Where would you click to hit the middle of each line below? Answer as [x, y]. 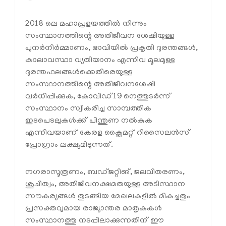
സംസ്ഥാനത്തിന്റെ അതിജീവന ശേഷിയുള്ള [100, 37]
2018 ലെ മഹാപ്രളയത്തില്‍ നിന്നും [86, 24]
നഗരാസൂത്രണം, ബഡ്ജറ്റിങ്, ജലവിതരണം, [105, 173]
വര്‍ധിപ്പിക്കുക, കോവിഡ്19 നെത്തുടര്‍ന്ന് [98, 97]
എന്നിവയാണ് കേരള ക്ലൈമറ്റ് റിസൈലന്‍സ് [108, 133]
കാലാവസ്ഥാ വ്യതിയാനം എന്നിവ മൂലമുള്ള [100, 61]
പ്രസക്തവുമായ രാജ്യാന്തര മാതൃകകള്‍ [94, 209]
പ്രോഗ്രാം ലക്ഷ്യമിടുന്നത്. [69, 146]
